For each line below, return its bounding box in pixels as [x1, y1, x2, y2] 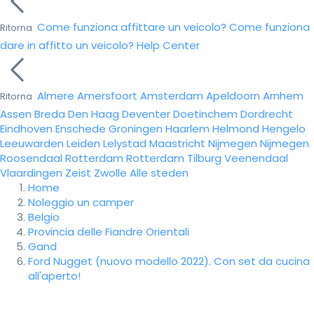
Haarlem [165, 121, 210, 136]
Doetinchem [173, 107, 238, 121]
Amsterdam [140, 88, 203, 103]
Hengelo [262, 121, 306, 136]
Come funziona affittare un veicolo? [37, 20, 226, 34]
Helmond [212, 121, 259, 136]
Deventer [122, 107, 170, 121]
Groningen [109, 121, 163, 136]
